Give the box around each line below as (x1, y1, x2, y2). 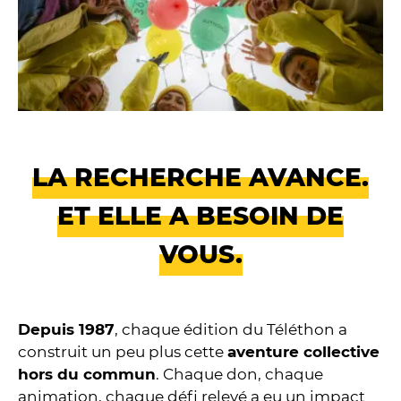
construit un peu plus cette (18, 343, 227, 362)
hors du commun (18, 365, 156, 384)
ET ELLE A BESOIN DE (57, 200, 344, 232)
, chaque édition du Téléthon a (115, 320, 347, 339)
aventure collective (227, 343, 380, 362)
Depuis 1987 (18, 320, 115, 339)
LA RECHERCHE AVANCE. (32, 162, 369, 193)
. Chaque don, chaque (156, 365, 323, 384)
